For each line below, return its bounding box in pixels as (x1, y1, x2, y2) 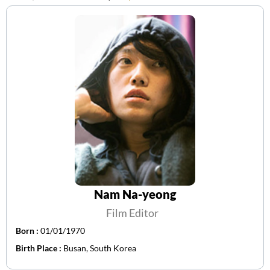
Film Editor (105, 206, 159, 219)
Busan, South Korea (63, 242, 136, 253)
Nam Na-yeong (94, 186, 176, 201)
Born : (16, 225, 40, 236)
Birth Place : (16, 242, 63, 253)
